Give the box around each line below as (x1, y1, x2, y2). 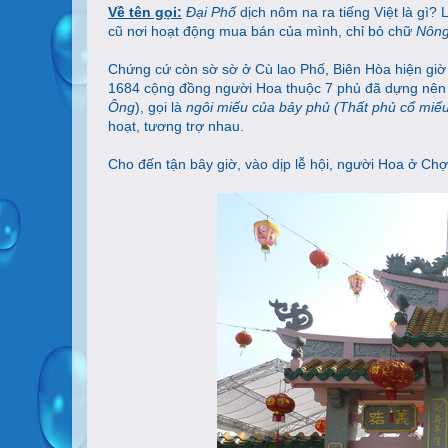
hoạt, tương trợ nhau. (108, 118, 244, 135)
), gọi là (135, 99, 186, 116)
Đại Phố (186, 4, 236, 21)
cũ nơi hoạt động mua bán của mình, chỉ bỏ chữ (108, 23, 416, 40)
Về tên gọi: (108, 4, 182, 21)
